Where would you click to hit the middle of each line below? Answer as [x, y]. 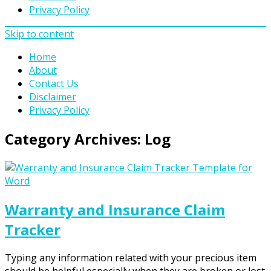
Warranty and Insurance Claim [115, 209]
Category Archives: [75, 139]
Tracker [33, 229]
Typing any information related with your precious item [131, 258]
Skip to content [39, 34]
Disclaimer [53, 96]
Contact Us [54, 83]
